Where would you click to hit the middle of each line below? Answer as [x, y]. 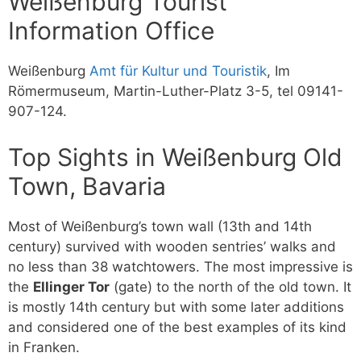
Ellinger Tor [71, 286]
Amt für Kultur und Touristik [178, 71]
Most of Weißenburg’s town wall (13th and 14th [160, 226]
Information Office [111, 31]
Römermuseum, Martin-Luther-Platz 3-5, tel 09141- [176, 91]
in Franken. [44, 347]
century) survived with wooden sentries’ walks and [172, 246]
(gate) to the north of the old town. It [230, 286]
